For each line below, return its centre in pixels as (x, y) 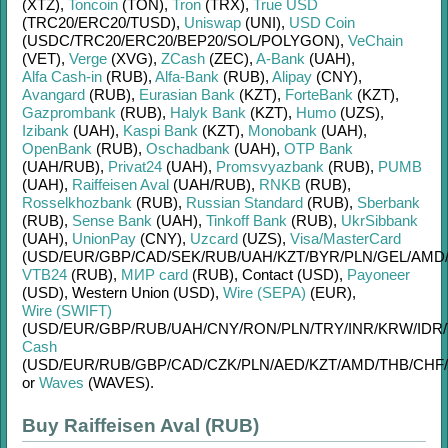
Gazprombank (69, 112)
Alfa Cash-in (62, 76)
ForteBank (319, 94)
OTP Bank (318, 148)
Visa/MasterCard (345, 238)
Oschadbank (188, 148)
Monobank (282, 130)
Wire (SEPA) (264, 292)
